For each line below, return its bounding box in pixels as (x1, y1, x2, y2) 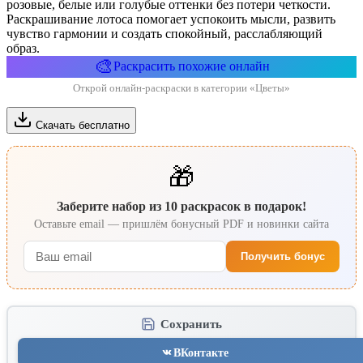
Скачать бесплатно (36, 118, 130, 131)
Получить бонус (241, 250, 325, 263)
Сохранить (160, 316, 222, 331)
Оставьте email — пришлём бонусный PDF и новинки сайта (34, 216, 329, 230)
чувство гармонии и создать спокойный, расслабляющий (6, 26, 322, 41)
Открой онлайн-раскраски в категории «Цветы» (73, 81, 290, 94)
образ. (6, 41, 40, 55)
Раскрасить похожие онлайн (113, 59, 270, 74)
